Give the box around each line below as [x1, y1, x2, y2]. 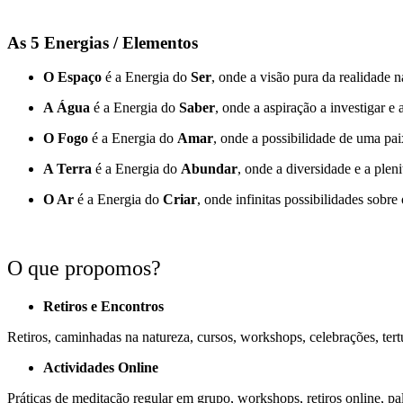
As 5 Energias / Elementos [7, 32, 198, 52]
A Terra [43, 161, 92, 177]
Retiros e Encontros [43, 299, 164, 315]
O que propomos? [7, 256, 161, 281]
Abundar [181, 161, 237, 177]
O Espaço [43, 69, 102, 85]
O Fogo [43, 130, 88, 147]
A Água [43, 100, 90, 116]
